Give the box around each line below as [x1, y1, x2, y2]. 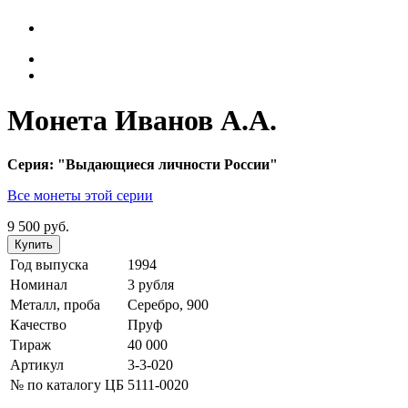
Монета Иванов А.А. [7, 103, 277, 137]
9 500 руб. [7, 219, 69, 235]
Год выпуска [10, 257, 88, 273]
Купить [15, 238, 53, 252]
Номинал [10, 277, 67, 293]
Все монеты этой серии [7, 188, 153, 204]
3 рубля [127, 277, 174, 293]
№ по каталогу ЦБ [10, 377, 124, 393]
